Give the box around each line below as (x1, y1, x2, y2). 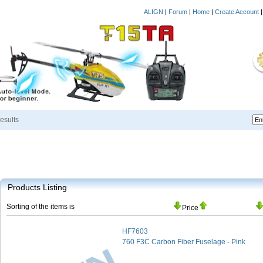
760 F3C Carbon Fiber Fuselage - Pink (122, 238, 245, 246)
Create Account (215, 8, 259, 15)
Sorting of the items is (6, 203, 75, 211)
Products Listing (8, 183, 67, 192)
